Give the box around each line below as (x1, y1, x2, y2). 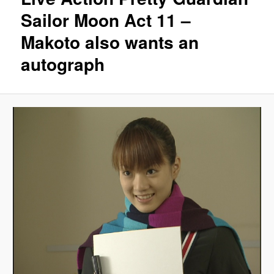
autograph (21, 51, 105, 77)
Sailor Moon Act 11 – (21, 7, 191, 33)
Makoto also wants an (21, 29, 199, 55)
